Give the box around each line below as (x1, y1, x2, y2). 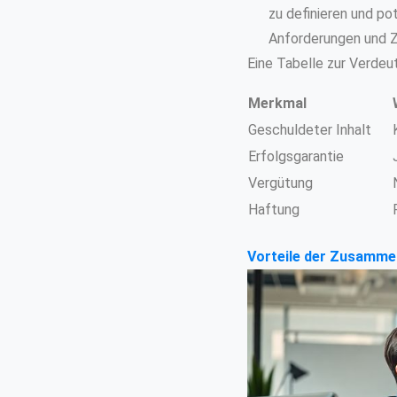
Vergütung (247, 174, 313, 191)
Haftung (247, 200, 300, 218)
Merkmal (247, 94, 307, 112)
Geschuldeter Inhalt (247, 121, 371, 138)
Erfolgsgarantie (247, 147, 344, 165)
